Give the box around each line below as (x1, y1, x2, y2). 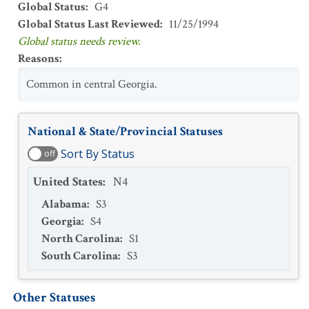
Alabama (41, 197, 87, 212)
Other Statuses (13, 289, 95, 306)
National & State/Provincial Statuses (28, 123, 223, 139)
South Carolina (41, 248, 118, 263)
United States (33, 174, 103, 190)
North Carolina (41, 231, 120, 246)
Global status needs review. (18, 34, 141, 49)
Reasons (18, 51, 59, 66)
